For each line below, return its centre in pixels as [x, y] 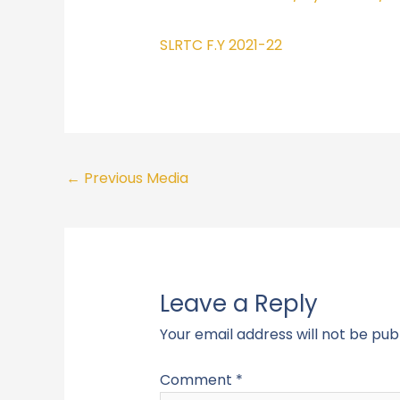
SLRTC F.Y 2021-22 [221, 45]
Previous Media [134, 179]
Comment [197, 379]
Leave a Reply [238, 303]
